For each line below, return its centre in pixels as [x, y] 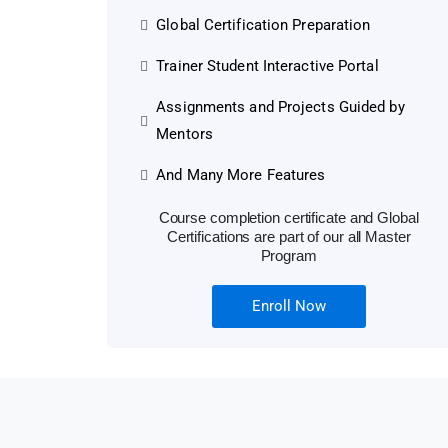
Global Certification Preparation [263, 25]
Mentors [184, 134]
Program [288, 256]
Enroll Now [288, 306]
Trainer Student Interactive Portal [267, 66]
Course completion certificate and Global [288, 218]
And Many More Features [241, 175]
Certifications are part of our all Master [288, 237]
